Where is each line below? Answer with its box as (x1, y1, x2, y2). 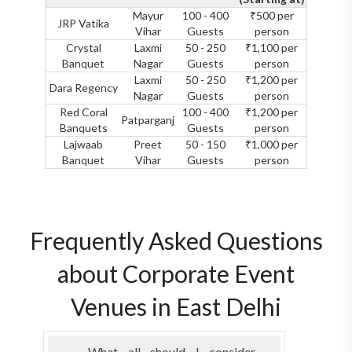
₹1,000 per (245, 137, 298, 151)
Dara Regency (49, 80, 118, 94)
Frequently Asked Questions (29, 225, 323, 255)
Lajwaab (64, 137, 103, 151)
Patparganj (121, 112, 174, 126)
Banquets (59, 120, 108, 134)
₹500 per (249, 8, 294, 22)
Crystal (65, 40, 101, 54)
